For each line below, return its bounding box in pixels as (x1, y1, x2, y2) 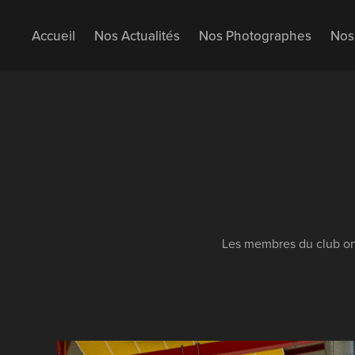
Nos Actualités (94, 26, 181, 45)
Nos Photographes (199, 26, 312, 45)
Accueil (32, 26, 76, 45)
